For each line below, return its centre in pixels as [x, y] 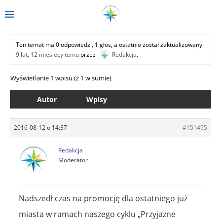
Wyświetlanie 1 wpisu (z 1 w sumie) [61, 78]
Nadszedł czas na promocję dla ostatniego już [103, 198]
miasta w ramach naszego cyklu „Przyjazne [97, 214]
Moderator [73, 160]
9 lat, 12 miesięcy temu [47, 54]
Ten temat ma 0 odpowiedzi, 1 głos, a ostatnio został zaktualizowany [109, 44]
